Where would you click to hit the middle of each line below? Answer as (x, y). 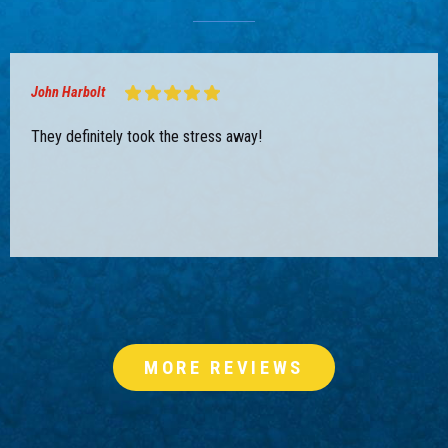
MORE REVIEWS (224, 367)
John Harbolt (69, 92)
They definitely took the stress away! (146, 137)
